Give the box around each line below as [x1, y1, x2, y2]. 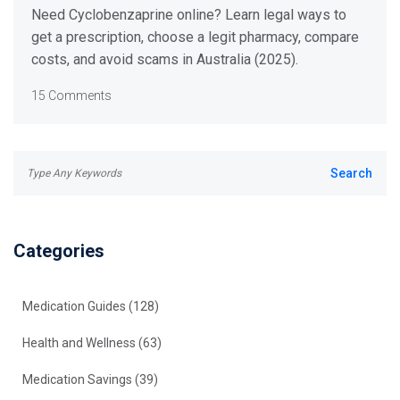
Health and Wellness [22, 336, 138, 351]
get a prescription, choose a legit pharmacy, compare [31, 29, 359, 46]
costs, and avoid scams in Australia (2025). [31, 51, 298, 69]
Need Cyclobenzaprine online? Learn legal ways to [31, 6, 346, 24]
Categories [13, 240, 104, 262]
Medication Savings [22, 372, 135, 387]
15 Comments [31, 88, 112, 104]
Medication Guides [22, 299, 129, 314]
